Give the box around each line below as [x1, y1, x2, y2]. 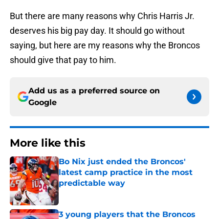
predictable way [59, 178, 125, 188]
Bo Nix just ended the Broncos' [59, 157, 186, 167]
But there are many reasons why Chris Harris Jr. [10, 11, 195, 22]
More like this [10, 136, 86, 150]
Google [28, 98, 57, 108]
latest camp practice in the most [59, 168, 193, 177]
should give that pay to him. [10, 55, 116, 66]
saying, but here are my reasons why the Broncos [10, 40, 200, 51]
